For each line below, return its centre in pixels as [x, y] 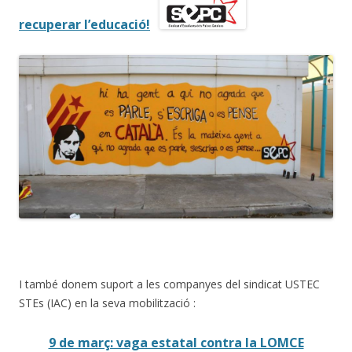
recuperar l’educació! [84, 24]
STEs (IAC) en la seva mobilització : [107, 303]
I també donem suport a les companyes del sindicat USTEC [169, 284]
